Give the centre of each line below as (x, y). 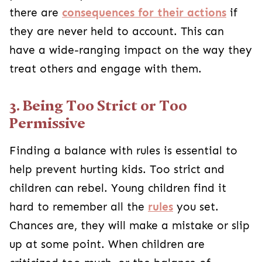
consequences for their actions (144, 13)
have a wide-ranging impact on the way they (131, 50)
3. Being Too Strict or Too (98, 106)
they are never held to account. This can (117, 32)
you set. (196, 207)
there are (36, 13)
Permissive (47, 123)
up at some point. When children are (107, 244)
